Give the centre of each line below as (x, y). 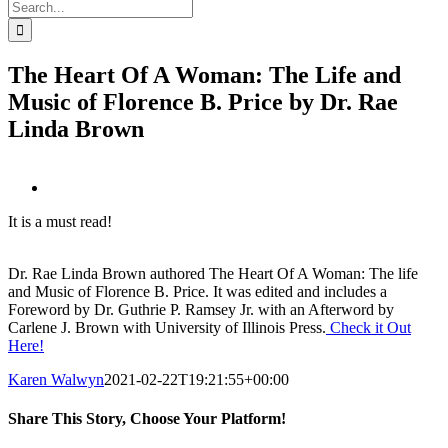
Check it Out (368, 327)
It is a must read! (60, 221)
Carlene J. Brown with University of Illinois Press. (167, 327)
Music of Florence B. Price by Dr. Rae (203, 101)
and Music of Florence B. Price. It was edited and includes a (197, 291)
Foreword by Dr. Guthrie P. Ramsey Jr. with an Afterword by (201, 309)
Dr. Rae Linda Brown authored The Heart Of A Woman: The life (213, 273)
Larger (68, 204)
